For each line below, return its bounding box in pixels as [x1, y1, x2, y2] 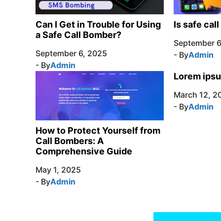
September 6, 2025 [36, 48, 107, 58]
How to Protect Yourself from [36, 125, 160, 136]
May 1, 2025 [36, 165, 81, 175]
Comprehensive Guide [36, 146, 132, 157]
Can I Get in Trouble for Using [36, 19, 161, 30]
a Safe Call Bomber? [36, 29, 121, 40]
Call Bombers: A [36, 136, 104, 147]
